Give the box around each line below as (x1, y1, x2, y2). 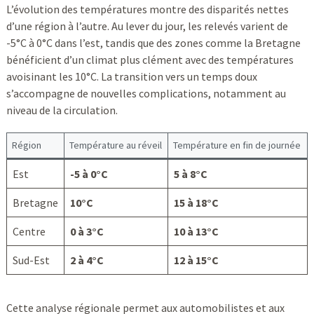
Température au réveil (69, 139, 162, 152)
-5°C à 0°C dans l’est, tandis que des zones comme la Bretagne (6, 36, 301, 50)
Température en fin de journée (172, 139, 301, 152)
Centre (12, 224, 46, 239)
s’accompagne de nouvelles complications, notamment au (6, 86, 286, 101)
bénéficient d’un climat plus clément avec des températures (6, 53, 294, 67)
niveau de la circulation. (6, 103, 118, 118)
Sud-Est (12, 253, 50, 268)
